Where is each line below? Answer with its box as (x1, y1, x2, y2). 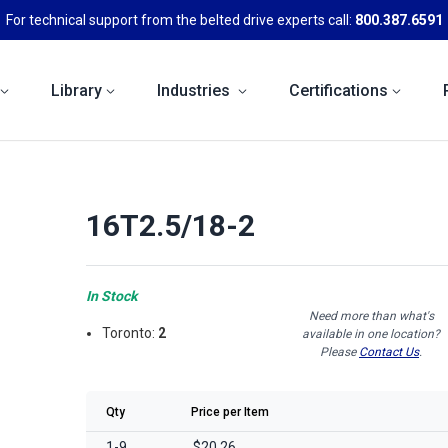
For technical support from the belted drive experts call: (5, 11, 355, 28)
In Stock (86, 287, 137, 304)
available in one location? (302, 326, 440, 341)
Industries (157, 80, 234, 100)
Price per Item (191, 404, 269, 419)
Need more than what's (308, 308, 434, 323)
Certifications (289, 80, 388, 100)
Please (320, 344, 359, 359)
